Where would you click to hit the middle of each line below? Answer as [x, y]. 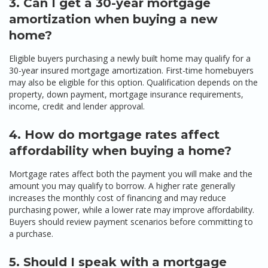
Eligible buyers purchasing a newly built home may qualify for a [130, 58]
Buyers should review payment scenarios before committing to [131, 222]
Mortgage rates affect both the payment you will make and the [131, 174]
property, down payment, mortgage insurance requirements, [126, 94]
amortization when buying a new [113, 19]
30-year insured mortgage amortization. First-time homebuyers [131, 70]
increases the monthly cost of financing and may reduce [118, 198]
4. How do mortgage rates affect [114, 135]
